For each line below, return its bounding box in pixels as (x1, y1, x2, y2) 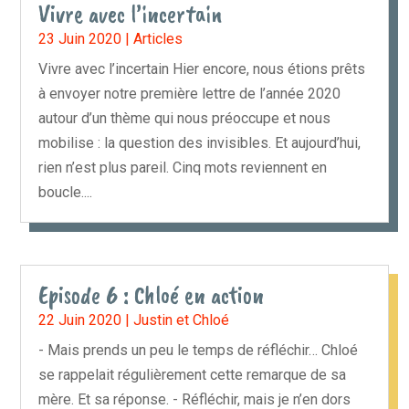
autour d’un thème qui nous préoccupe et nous (38, 109, 331, 127)
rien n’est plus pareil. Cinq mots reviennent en (38, 158, 328, 176)
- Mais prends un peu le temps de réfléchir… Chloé (38, 341, 359, 360)
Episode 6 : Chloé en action (38, 279, 265, 311)
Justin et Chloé (133, 311, 230, 330)
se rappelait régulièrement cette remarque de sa (38, 366, 347, 384)
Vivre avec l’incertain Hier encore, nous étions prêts (38, 59, 366, 78)
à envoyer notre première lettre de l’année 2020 (38, 84, 341, 102)
